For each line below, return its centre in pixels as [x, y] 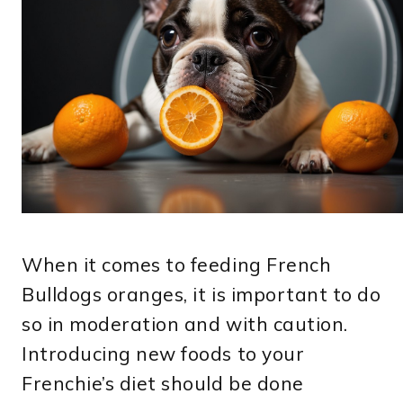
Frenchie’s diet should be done [163, 384]
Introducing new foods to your [163, 354]
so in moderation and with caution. [185, 324]
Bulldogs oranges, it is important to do [201, 295]
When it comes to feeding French [177, 265]
